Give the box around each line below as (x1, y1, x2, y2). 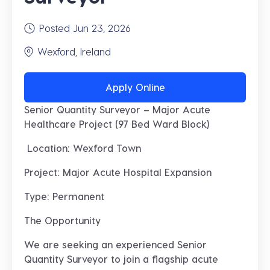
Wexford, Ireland (37, 46, 111, 57)
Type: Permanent (24, 190, 104, 202)
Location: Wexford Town (24, 142, 141, 154)
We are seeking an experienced (24, 239, 177, 250)
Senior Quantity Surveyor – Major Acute (24, 104, 210, 115)
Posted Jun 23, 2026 (39, 22, 131, 34)
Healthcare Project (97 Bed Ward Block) (24, 118, 209, 130)
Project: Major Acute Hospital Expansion (24, 166, 212, 178)
